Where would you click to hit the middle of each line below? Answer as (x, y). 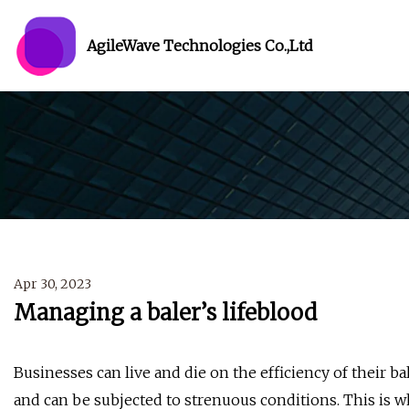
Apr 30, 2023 (52, 284)
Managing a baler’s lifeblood (165, 313)
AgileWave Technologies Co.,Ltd (200, 45)
